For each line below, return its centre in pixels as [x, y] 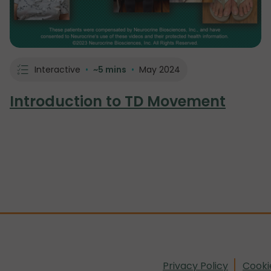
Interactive [57, 70]
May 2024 [160, 70]
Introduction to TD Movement [118, 102]
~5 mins [110, 70]
